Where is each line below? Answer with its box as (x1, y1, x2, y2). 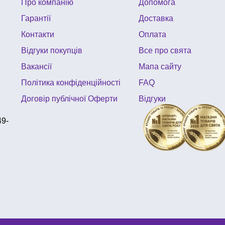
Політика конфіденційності (21, 78, 121, 87)
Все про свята (138, 46, 191, 55)
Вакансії (21, 62, 52, 71)
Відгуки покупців (21, 46, 83, 55)
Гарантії (21, 14, 51, 23)
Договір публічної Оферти (21, 94, 118, 103)
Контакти (21, 30, 55, 39)
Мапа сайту (138, 62, 181, 71)
